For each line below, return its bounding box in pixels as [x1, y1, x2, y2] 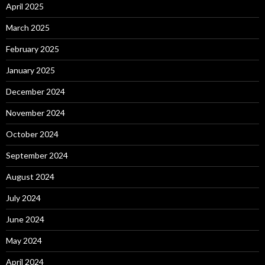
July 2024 [6, 192, 41, 203]
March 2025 [6, 22, 50, 33]
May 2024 [6, 235, 42, 245]
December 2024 [6, 86, 65, 96]
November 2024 [6, 107, 65, 118]
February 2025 [6, 43, 59, 54]
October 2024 [6, 128, 59, 139]
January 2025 [6, 64, 55, 75]
